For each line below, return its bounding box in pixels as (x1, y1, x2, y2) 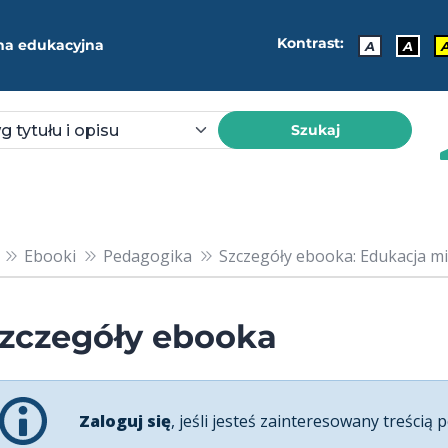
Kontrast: (277, 34, 344, 53)
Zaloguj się (79, 409, 171, 432)
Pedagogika (102, 244, 192, 267)
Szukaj (290, 120, 340, 139)
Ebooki (23, 244, 76, 267)
